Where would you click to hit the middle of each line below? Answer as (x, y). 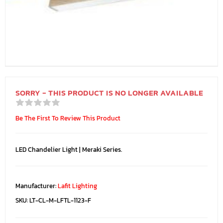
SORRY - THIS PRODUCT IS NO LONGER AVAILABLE (109, 93)
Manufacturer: (36, 186)
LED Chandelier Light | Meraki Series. (69, 149)
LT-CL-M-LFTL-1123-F (60, 200)
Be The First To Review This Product (68, 118)
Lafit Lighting (77, 186)
